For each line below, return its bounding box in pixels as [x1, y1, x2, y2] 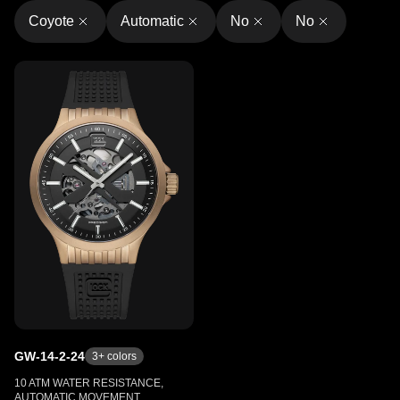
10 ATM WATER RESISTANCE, [14, 377, 163, 389]
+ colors [98, 350, 137, 362]
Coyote [29, 13, 74, 29]
